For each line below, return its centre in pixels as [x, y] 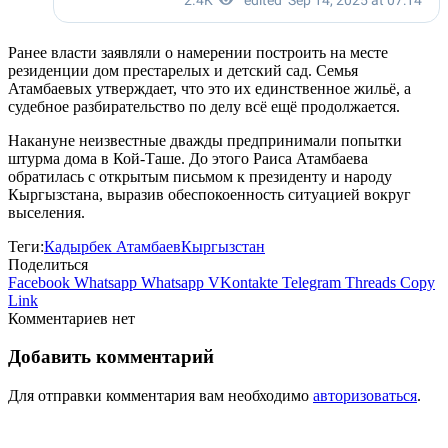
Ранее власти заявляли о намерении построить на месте [198, 52]
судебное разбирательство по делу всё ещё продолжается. [204, 106]
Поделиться [48, 264]
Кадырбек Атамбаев [112, 246]
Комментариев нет [71, 318]
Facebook [39, 282]
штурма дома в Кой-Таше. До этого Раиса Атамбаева [188, 158]
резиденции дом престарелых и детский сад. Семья [183, 70]
